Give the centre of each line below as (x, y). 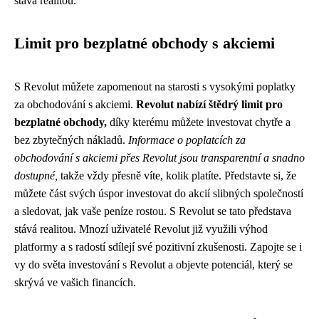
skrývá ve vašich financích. (75, 282)
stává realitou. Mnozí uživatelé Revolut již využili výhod (141, 229)
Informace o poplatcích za (187, 140)
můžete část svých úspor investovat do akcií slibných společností (159, 193)
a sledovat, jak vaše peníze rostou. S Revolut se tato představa (153, 211)
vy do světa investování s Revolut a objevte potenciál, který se (153, 265)
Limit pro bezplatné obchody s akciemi (145, 43)
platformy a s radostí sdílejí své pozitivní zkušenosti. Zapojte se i (158, 247)
